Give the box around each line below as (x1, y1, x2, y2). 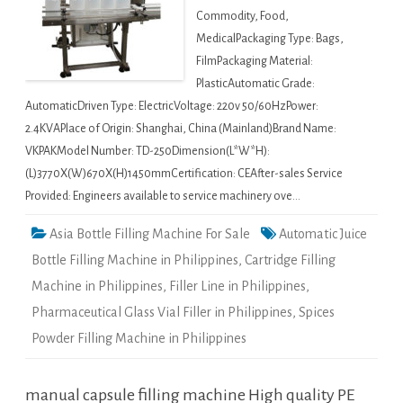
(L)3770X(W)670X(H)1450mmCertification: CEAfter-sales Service (25, 167, 343, 181)
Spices (299, 305, 335, 320)
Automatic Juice (279, 227, 367, 242)
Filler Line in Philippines (169, 279, 306, 294)
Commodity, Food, (196, 10, 289, 23)
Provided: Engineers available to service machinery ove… (25, 190, 300, 203)
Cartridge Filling (245, 253, 336, 268)
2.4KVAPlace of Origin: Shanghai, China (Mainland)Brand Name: (25, 122, 336, 136)
